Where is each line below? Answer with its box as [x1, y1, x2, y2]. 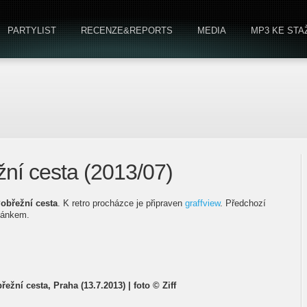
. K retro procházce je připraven [58, 198, 185, 208]
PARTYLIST [8, 25, 56, 36]
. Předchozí [220, 198, 266, 208]
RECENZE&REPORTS [81, 25, 173, 36]
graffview [185, 198, 220, 208]
